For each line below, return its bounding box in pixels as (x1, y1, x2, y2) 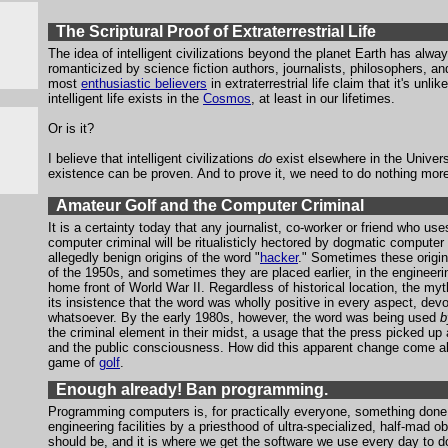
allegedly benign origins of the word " (48, 250, 260, 265)
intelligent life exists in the (48, 91, 203, 106)
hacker (260, 250, 298, 265)
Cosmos (203, 91, 251, 106)
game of (48, 355, 99, 370)
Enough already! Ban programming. (56, 381, 328, 398)
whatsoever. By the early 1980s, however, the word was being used (48, 310, 440, 325)
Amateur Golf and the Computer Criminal (56, 197, 364, 214)
